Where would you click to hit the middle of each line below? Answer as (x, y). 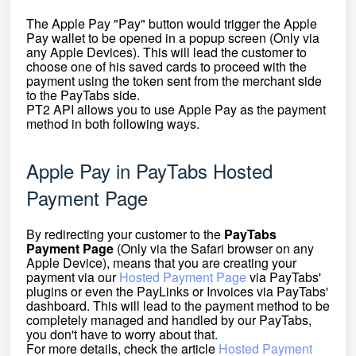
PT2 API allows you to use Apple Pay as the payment (176, 109)
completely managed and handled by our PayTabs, (169, 320)
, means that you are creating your (201, 263)
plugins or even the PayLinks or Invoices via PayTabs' (177, 291)
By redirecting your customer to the (125, 234)
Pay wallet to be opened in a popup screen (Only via (173, 38)
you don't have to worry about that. (122, 334)
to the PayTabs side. (83, 95)
